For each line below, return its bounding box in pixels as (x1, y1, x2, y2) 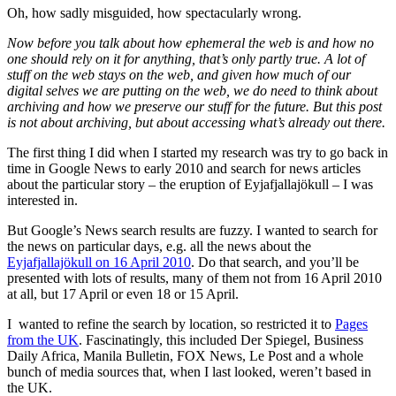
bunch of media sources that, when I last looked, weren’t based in (7, 364, 371, 380)
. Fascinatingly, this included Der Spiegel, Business (79, 332, 363, 348)
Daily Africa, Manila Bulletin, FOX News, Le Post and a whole (7, 348, 363, 364)
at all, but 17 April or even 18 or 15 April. (7, 286, 239, 302)
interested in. (7, 193, 78, 209)
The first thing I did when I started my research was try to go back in (7, 145, 388, 161)
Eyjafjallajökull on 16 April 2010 (7, 255, 191, 270)
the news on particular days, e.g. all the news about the (7, 239, 311, 255)
